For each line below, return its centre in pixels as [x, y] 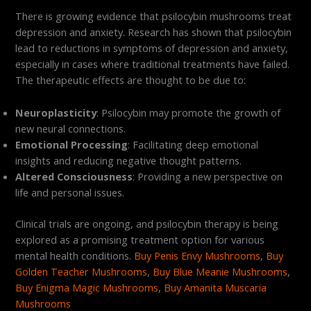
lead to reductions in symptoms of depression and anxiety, [152, 48]
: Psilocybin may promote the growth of [189, 112]
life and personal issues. [70, 192]
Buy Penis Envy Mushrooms [197, 255]
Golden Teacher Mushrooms [82, 271]
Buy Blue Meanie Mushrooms [220, 271]
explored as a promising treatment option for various [140, 239]
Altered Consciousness [74, 176]
